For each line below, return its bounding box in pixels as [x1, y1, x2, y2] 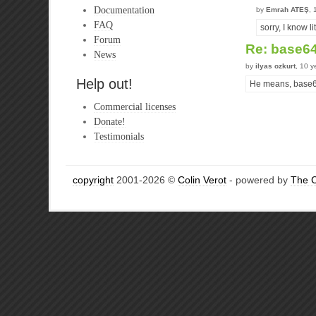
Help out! [76, 76, 133, 92]
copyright [73, 174, 114, 186]
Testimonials [94, 130, 144, 142]
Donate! [94, 116, 126, 127]
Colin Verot [178, 174, 226, 186]
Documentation [94, 4, 154, 16]
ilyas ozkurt [255, 62, 296, 70]
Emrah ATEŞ [266, 6, 309, 13]
